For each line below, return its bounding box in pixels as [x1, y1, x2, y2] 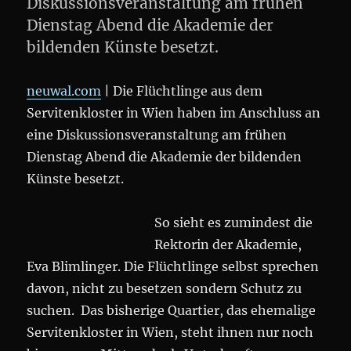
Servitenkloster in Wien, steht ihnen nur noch [27, 324, 314, 340]
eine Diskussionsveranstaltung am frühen [27, 127, 288, 143]
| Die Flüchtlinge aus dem [101, 83, 263, 99]
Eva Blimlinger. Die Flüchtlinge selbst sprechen [27, 259, 320, 274]
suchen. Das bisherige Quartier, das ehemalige [27, 302, 317, 318]
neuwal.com [27, 83, 102, 99]
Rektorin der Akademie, [154, 237, 302, 252]
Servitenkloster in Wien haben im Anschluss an [27, 105, 321, 121]
